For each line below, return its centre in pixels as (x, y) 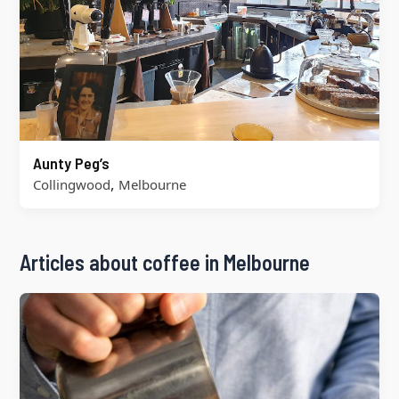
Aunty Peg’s (71, 163)
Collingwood (71, 185)
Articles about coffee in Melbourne (164, 263)
